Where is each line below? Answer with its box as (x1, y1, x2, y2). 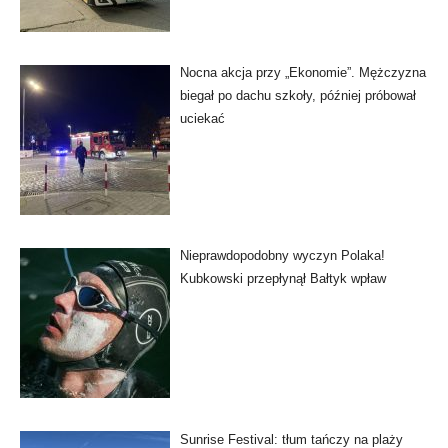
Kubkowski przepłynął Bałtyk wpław (179, 271, 386, 287)
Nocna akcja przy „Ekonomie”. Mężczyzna (179, 65, 426, 81)
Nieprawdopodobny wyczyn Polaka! (179, 248, 385, 264)
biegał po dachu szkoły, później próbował (179, 88, 416, 104)
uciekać (179, 111, 225, 127)
